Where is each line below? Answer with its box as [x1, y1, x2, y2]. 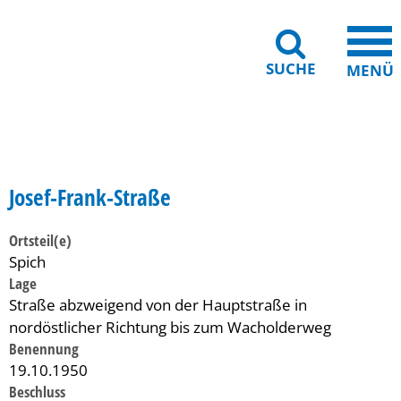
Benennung [9, 338, 79, 359]
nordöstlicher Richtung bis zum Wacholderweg [9, 317, 331, 337]
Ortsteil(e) [9, 230, 72, 251]
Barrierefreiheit [161, 149, 242, 166]
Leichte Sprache [266, 149, 351, 166]
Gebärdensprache [41, 149, 137, 166]
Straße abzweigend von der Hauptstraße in [9, 294, 307, 315]
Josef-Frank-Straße [9, 182, 171, 212]
